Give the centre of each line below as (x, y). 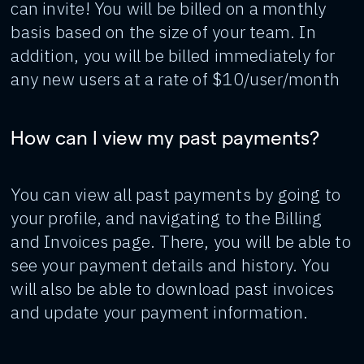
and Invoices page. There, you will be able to (181, 241)
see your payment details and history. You (171, 265)
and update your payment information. (159, 312)
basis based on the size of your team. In (163, 32)
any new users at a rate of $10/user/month (175, 79)
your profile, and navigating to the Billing (167, 218)
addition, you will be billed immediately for (173, 55)
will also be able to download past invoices (173, 288)
